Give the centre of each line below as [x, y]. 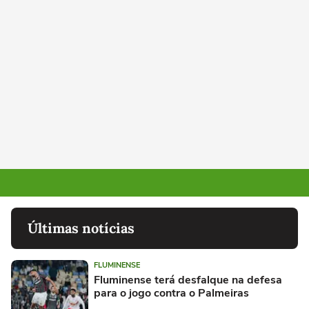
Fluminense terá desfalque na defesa [188, 280]
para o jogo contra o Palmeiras [171, 293]
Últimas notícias [81, 228]
